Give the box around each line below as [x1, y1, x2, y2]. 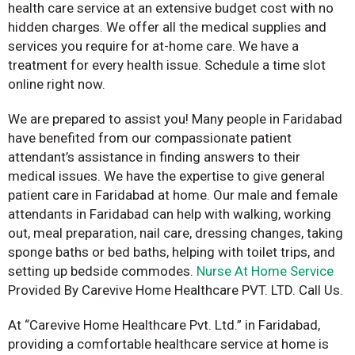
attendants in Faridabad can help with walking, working [8, 205, 331, 222]
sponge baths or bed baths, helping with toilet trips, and [8, 243, 335, 260]
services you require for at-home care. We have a [8, 37, 299, 54]
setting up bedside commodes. [8, 262, 197, 279]
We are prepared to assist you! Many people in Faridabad [8, 110, 342, 127]
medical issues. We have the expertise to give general [8, 167, 325, 184]
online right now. [8, 75, 109, 92]
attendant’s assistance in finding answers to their [8, 148, 300, 165]
